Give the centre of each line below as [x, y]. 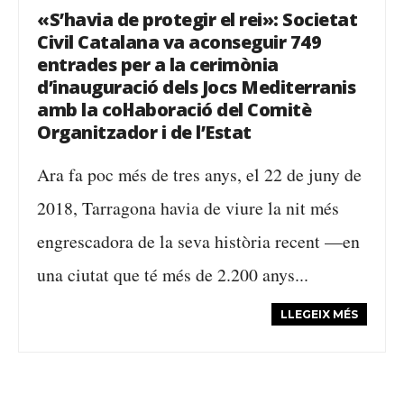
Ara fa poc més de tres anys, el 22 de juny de [199, 174]
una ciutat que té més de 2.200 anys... [173, 275]
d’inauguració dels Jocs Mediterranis [196, 87]
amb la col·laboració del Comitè [174, 110]
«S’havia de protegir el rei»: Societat [197, 19]
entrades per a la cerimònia [158, 64]
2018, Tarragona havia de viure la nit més [188, 208]
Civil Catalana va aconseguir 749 [179, 42]
